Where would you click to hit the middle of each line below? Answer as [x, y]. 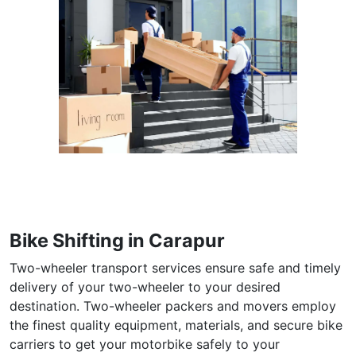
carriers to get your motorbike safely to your [145, 344]
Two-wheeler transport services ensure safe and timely [175, 267]
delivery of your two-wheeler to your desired [145, 286]
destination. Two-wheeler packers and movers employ [173, 306]
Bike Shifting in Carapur [117, 240]
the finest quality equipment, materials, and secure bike [176, 325]
